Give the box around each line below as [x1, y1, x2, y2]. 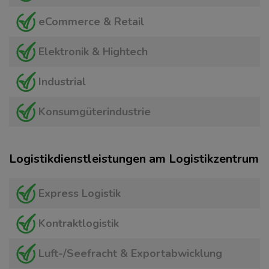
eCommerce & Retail [38, 14, 144, 29]
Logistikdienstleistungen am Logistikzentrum [9, 151, 259, 167]
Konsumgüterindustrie [38, 104, 151, 119]
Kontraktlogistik [38, 216, 119, 231]
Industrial [38, 74, 86, 89]
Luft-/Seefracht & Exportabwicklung [38, 246, 222, 261]
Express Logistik [38, 186, 121, 201]
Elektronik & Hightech [38, 44, 148, 59]
